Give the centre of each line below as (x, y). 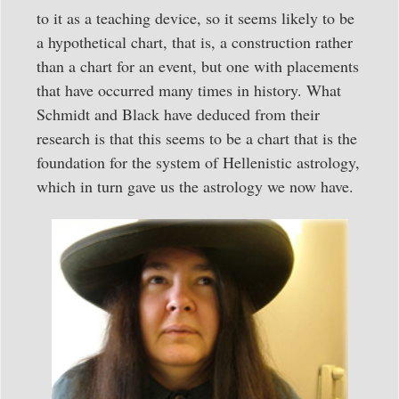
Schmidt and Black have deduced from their (178, 114)
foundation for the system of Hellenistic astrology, (198, 162)
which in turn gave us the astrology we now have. (195, 186)
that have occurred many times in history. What (189, 90)
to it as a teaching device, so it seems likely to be (195, 17)
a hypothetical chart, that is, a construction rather (195, 41)
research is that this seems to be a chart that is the (197, 138)
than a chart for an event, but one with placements (198, 65)
